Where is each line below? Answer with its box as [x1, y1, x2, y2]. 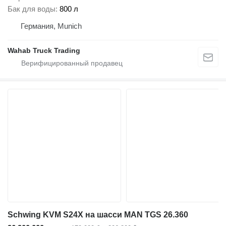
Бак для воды [8, 4, 55, 13]
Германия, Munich [21, 21, 82, 30]
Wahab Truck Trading [8, 46, 80, 54]
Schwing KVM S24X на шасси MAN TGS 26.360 [8, 210, 188, 219]
